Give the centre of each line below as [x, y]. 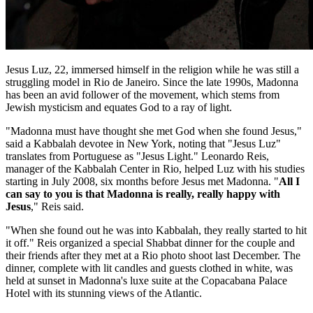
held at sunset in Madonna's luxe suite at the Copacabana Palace [146, 281]
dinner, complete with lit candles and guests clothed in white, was [149, 268]
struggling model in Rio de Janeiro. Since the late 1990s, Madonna [152, 82]
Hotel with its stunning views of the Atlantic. [104, 293]
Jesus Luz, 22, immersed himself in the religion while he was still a [152, 70]
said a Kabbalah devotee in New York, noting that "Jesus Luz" [143, 144]
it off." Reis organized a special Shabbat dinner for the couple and [150, 243]
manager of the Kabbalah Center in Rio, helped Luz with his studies [155, 169]
